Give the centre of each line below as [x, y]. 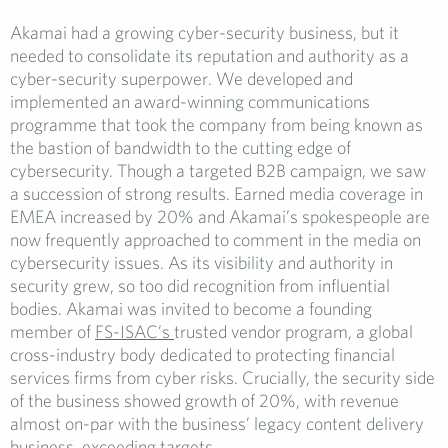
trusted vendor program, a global [293, 331]
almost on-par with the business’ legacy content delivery [217, 423]
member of [52, 331]
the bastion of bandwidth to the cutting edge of [180, 147]
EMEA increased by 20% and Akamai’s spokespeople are [220, 216]
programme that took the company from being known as [216, 124]
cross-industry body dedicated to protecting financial [202, 354]
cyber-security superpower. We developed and [181, 78]
